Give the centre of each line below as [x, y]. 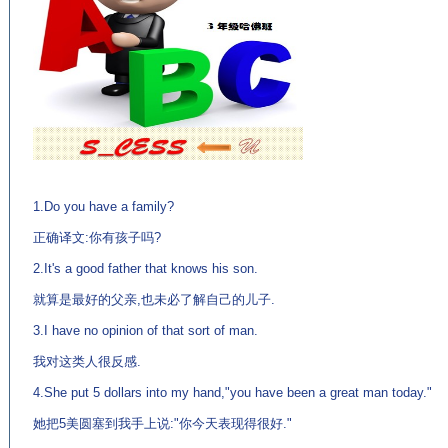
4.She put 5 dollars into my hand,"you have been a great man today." [232, 392]
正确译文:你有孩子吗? [97, 237]
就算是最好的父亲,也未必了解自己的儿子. [154, 299]
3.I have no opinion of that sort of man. [145, 330]
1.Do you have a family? [103, 206]
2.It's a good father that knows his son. [145, 268]
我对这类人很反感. [87, 361]
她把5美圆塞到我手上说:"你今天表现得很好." [162, 423]
